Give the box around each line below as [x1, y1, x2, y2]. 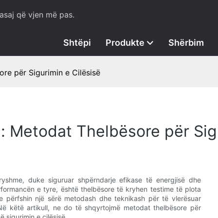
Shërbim [168, 37, 204, 48]
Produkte [106, 37, 145, 48]
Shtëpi [63, 37, 91, 48]
